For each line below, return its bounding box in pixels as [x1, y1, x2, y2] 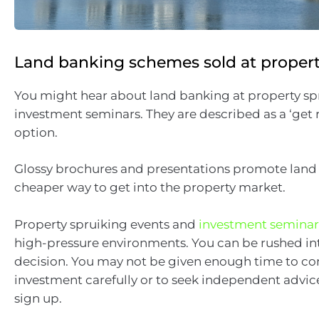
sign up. [14, 291, 62, 305]
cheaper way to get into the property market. [14, 180, 286, 194]
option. [14, 125, 58, 140]
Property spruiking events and [14, 216, 199, 231]
